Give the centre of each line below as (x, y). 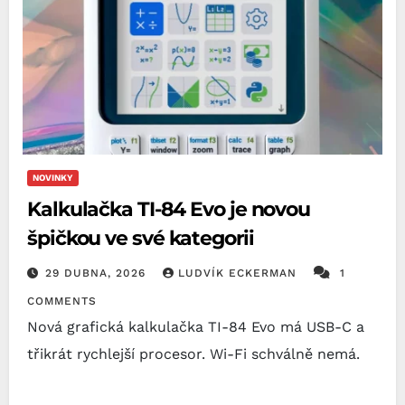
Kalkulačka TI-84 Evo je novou (169, 209)
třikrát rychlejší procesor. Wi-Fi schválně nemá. (193, 353)
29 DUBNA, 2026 (98, 273)
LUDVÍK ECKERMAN (240, 273)
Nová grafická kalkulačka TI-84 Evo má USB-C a (196, 326)
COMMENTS (62, 301)
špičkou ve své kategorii (141, 238)
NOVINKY (53, 177)
